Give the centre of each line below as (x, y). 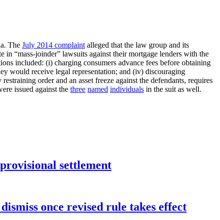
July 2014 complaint (54, 45)
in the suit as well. (173, 89)
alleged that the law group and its (137, 45)
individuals (127, 89)
